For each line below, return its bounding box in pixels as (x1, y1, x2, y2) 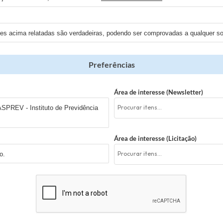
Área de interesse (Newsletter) (114, 88, 203, 96)
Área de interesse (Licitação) (114, 134, 197, 142)
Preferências (88, 60, 135, 69)
